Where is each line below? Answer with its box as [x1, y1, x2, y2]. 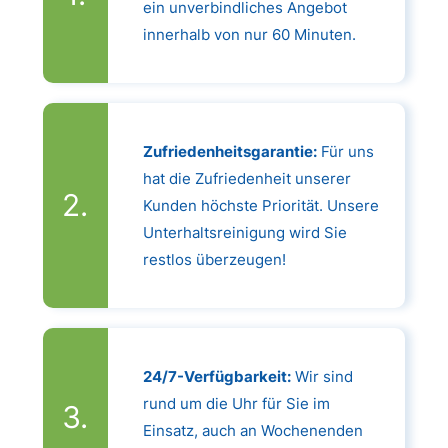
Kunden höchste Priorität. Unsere [142, 195, 379, 215]
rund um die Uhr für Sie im [142, 393, 330, 413]
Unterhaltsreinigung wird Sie [142, 222, 347, 242]
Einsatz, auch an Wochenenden [142, 420, 363, 440]
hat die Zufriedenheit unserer [142, 168, 351, 188]
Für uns [316, 141, 374, 161]
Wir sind [290, 366, 353, 386]
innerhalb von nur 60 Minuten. [142, 24, 356, 44]
